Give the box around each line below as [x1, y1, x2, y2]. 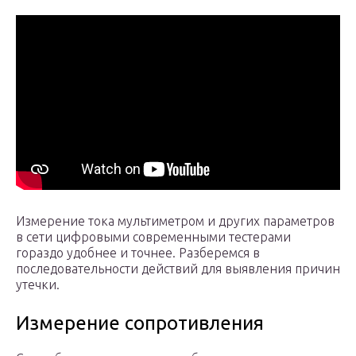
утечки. [16, 277, 60, 292]
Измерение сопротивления [16, 312, 264, 335]
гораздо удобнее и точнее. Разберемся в [16, 246, 260, 261]
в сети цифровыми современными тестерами [16, 230, 291, 245]
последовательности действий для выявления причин [16, 261, 340, 277]
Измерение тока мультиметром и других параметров [16, 214, 335, 229]
